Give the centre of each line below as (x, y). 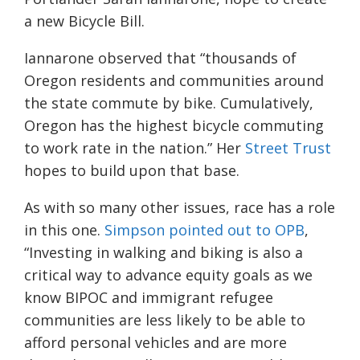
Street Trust (288, 148)
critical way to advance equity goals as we (168, 275)
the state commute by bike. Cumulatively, (169, 103)
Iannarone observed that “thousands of (160, 58)
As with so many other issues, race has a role (180, 208)
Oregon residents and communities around (174, 81)
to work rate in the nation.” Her (135, 148)
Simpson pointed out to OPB (205, 230)
